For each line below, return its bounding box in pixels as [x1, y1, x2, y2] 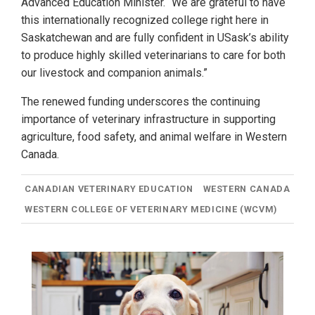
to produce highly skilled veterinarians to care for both [21, 49, 285, 63]
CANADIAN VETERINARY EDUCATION [25, 184, 193, 195]
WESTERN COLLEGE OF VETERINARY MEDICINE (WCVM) [25, 204, 278, 215]
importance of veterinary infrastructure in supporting [21, 112, 276, 127]
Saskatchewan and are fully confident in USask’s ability [21, 31, 289, 45]
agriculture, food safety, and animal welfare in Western [21, 130, 287, 144]
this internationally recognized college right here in [21, 13, 269, 27]
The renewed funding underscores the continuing [21, 95, 260, 109]
